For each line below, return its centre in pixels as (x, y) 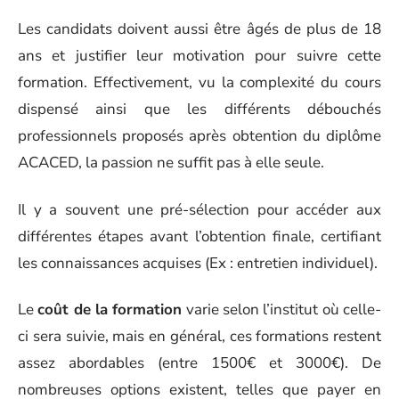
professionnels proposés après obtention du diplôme (199, 136)
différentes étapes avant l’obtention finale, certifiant (199, 236)
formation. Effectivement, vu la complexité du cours (199, 82)
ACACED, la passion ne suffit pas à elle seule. (171, 163)
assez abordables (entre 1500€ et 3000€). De (199, 363)
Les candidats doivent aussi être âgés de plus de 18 (199, 29)
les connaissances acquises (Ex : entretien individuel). (198, 263)
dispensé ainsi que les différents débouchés (199, 109)
